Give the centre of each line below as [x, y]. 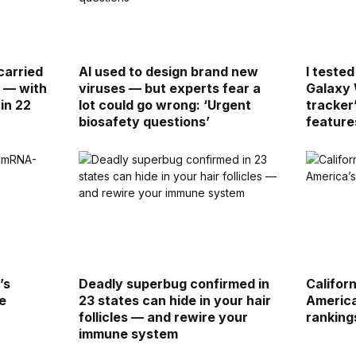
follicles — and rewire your [163, 317]
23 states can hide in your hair [174, 300]
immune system [128, 333]
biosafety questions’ [144, 122]
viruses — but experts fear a [169, 89]
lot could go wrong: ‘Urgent [164, 105]
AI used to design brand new [168, 72]
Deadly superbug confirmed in [174, 283]
